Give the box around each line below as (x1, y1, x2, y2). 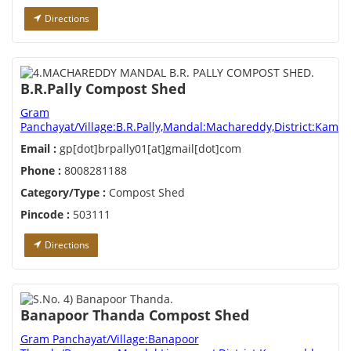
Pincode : (20, 207, 70, 223)
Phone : (20, 163, 61, 179)
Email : (20, 141, 56, 157)
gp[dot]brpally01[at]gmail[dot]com (56, 141, 241, 157)
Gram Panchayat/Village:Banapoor (20, 331, 199, 347)
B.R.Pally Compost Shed (20, 79, 186, 99)
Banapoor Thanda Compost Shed (20, 306, 249, 325)
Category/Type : (20, 185, 106, 201)
